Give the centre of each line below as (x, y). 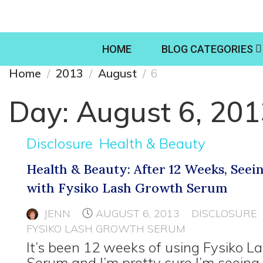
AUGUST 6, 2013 (138, 213)
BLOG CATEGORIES (207, 49)
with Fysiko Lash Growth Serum (127, 188)
